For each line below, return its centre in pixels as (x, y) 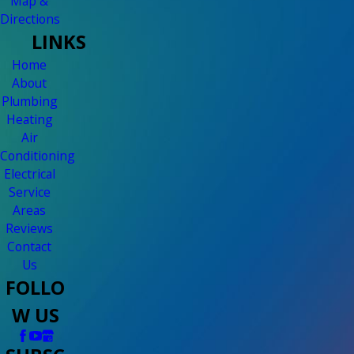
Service (29, 192)
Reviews (30, 229)
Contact (30, 247)
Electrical (29, 174)
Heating (29, 120)
